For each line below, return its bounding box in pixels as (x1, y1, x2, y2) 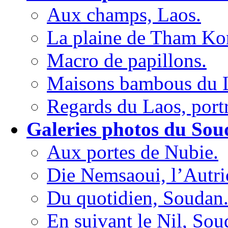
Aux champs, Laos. (47, 4, 201, 26)
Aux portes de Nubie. (47, 141, 218, 163)
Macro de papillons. (47, 49, 207, 72)
